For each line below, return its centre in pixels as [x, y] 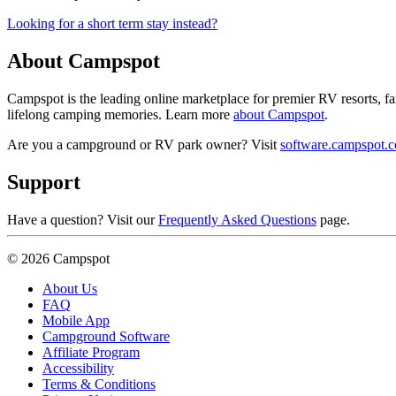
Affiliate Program [91, 353]
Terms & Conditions [99, 385]
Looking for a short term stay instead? [112, 24]
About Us [70, 289]
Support [44, 183]
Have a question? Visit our [83, 220]
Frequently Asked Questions [237, 220]
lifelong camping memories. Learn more [120, 115]
